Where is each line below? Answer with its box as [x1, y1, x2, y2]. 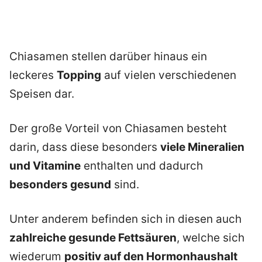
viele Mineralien [160, 140, 244, 154]
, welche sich [177, 230, 244, 244]
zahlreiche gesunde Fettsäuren [9, 230, 177, 244]
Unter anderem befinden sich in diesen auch [9, 212, 242, 226]
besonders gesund [9, 178, 111, 192]
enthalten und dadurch [81, 159, 203, 173]
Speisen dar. [9, 87, 74, 101]
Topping [57, 68, 101, 82]
